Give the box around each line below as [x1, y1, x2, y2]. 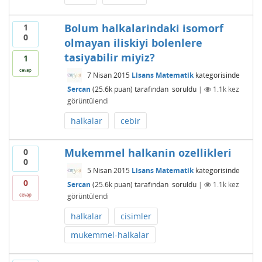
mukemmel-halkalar [70, 229, 149, 240]
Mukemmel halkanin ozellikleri [64, 146, 232, 160]
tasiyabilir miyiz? [64, 50, 155, 64]
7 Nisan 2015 [87, 70, 130, 80]
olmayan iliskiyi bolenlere [64, 36, 202, 50]
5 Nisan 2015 [87, 166, 130, 175]
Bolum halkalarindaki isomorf [64, 21, 223, 35]
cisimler [120, 211, 151, 222]
